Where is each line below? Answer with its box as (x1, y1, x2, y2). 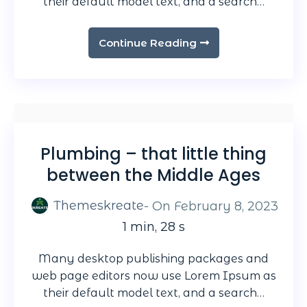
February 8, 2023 (173, 199, 278, 214)
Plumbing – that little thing (40, 143, 267, 166)
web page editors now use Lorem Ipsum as (31, 269, 276, 282)
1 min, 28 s (122, 219, 185, 234)
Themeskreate (53, 198, 144, 214)
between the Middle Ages (47, 164, 260, 187)
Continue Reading (98, 36, 197, 50)
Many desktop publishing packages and (38, 251, 269, 265)
